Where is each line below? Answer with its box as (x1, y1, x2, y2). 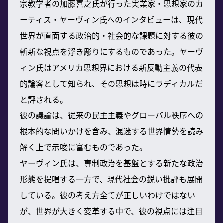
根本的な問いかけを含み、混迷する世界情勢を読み (20, 124, 203, 137)
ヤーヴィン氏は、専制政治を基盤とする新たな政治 (20, 156, 203, 169)
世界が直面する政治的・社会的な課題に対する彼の (20, 29, 203, 41)
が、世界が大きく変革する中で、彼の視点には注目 (20, 204, 203, 217)
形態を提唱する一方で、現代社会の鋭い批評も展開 (20, 172, 203, 185)
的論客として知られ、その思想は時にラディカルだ (20, 77, 203, 89)
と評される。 (20, 93, 68, 105)
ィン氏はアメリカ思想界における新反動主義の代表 (20, 61, 203, 73)
